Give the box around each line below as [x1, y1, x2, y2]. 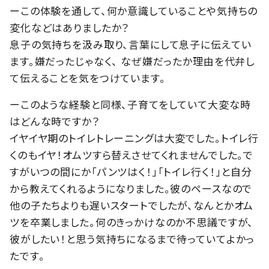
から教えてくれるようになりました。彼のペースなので [10, 181, 253, 196]
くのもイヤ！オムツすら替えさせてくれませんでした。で [10, 147, 254, 163]
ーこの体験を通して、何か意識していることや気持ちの [10, 3, 258, 19]
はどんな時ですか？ [10, 113, 100, 129]
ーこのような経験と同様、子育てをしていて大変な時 [10, 97, 251, 112]
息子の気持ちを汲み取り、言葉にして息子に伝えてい [10, 37, 252, 52]
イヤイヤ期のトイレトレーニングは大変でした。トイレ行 [10, 130, 259, 146]
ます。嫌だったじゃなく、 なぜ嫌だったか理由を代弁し [10, 53, 255, 69]
